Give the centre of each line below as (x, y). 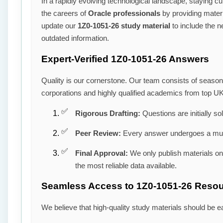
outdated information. (75, 38)
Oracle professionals (124, 13)
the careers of (65, 13)
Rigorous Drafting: (108, 113)
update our (59, 26)
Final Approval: (102, 153)
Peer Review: (98, 133)
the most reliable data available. (126, 165)
